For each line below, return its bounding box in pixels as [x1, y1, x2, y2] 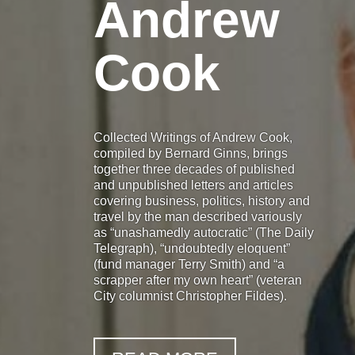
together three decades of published [94, 162, 296, 176]
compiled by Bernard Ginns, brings [94, 146, 288, 160]
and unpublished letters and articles [94, 177, 294, 192]
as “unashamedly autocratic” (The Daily [94, 225, 315, 239]
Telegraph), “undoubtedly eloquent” [94, 241, 291, 255]
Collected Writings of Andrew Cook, [94, 130, 293, 144]
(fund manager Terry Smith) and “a [94, 257, 285, 271]
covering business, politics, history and [94, 193, 311, 208]
